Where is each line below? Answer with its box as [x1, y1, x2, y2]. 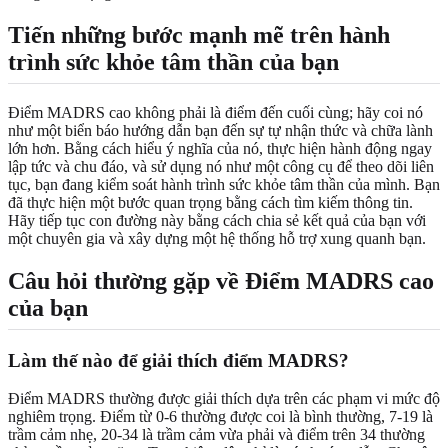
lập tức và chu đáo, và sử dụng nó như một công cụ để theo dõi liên [8, 157, 434, 175]
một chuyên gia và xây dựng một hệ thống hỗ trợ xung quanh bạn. [8, 229, 426, 247]
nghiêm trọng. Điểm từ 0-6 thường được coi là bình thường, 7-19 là [8, 408, 433, 426]
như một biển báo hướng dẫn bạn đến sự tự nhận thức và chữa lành [8, 121, 433, 139]
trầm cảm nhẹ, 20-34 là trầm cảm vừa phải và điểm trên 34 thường [8, 426, 425, 444]
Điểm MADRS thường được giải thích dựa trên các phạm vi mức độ [8, 390, 440, 408]
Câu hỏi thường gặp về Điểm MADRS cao [8, 267, 434, 294]
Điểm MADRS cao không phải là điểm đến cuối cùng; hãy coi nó [8, 103, 423, 121]
